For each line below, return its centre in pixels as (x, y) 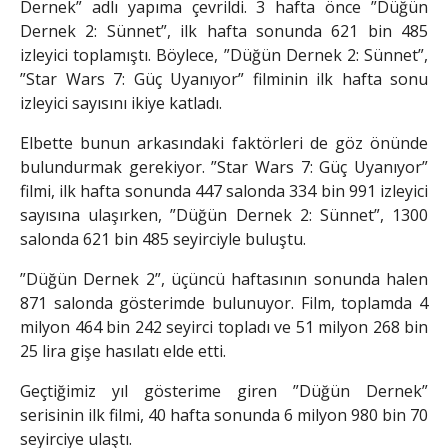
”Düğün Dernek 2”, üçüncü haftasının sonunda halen (224, 279)
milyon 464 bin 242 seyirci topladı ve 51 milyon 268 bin (224, 327)
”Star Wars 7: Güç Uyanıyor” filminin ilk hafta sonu (224, 79)
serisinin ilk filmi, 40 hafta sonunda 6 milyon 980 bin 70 (224, 415)
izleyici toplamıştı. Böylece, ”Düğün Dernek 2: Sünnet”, (224, 55)
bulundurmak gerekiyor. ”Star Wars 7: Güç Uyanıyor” (224, 167)
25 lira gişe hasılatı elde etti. (123, 351)
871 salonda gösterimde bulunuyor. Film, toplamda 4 (224, 303)
